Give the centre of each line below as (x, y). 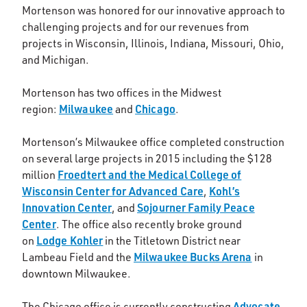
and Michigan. (56, 59)
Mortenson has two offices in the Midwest (122, 92)
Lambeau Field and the (78, 257)
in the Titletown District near (172, 240)
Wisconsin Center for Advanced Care (113, 191)
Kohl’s (224, 191)
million (40, 174)
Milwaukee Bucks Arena (193, 256)
